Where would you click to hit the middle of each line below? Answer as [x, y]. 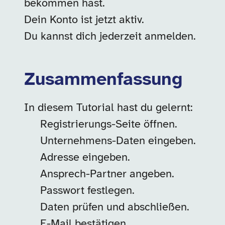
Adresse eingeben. [85, 158]
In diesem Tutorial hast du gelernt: [108, 108]
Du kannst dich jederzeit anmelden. [110, 37]
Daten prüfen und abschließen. [115, 207]
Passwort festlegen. [87, 191]
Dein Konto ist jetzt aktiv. [84, 20]
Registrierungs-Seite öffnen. [109, 125]
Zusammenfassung [103, 80]
